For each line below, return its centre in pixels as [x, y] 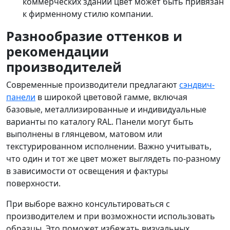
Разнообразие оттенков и [94, 36]
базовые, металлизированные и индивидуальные [106, 109]
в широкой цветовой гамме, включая [111, 97]
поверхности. [33, 183]
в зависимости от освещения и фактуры [87, 171]
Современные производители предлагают [93, 85]
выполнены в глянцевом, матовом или [84, 134]
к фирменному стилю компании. [88, 14]
